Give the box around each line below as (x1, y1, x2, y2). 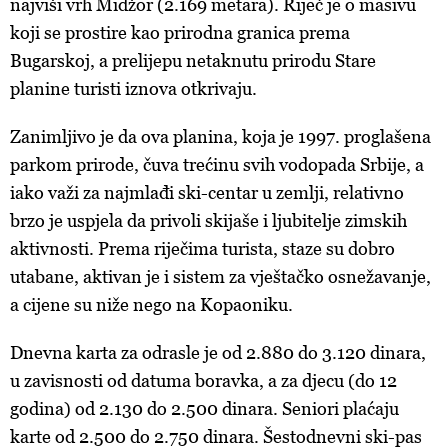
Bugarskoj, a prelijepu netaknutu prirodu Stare (10, 50, 376, 72)
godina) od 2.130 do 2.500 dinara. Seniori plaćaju (10, 398, 399, 420)
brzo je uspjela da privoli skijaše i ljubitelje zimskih (10, 210, 407, 232)
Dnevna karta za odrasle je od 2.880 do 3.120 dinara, (10, 342, 426, 364)
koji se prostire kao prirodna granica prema (10, 22, 350, 44)
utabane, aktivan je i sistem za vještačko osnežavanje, (10, 266, 431, 288)
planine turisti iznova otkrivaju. (10, 78, 257, 100)
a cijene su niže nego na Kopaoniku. (10, 294, 293, 316)
